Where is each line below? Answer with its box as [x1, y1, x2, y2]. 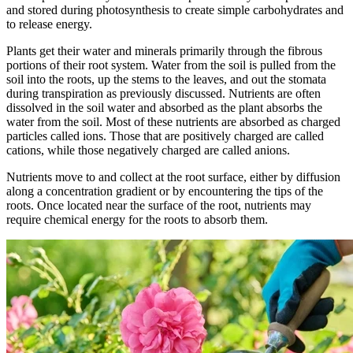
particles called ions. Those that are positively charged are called [6, 129, 324, 143]
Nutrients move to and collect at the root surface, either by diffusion [6, 170, 340, 184]
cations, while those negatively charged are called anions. [6, 143, 290, 158]
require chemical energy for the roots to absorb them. [6, 213, 268, 227]
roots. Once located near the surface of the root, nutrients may [6, 199, 311, 213]
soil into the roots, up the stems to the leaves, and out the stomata [6, 72, 326, 87]
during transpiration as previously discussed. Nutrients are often [6, 87, 321, 101]
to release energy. [6, 17, 92, 32]
